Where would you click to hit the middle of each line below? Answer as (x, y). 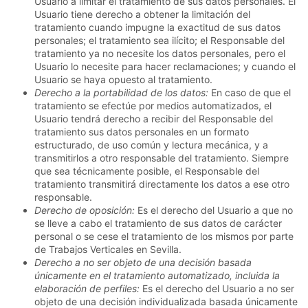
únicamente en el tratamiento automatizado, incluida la (157, 276)
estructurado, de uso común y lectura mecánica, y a (151, 145)
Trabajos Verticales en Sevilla (114, 250)
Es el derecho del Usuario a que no (214, 210)
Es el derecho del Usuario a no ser (217, 289)
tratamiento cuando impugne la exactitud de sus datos (157, 27)
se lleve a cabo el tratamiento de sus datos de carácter (158, 223)
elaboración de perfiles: (87, 289)
